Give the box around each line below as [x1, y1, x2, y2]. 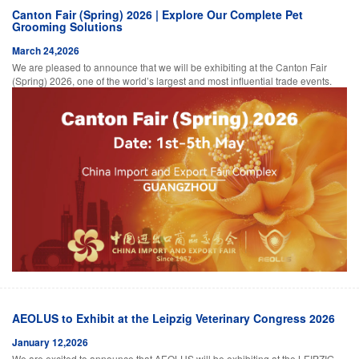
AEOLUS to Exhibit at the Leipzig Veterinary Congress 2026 [12, 309, 335, 326]
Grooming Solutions [12, 18, 123, 34]
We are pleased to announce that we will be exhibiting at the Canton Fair [12, 59, 327, 74]
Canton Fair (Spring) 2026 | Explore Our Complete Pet [12, 6, 303, 22]
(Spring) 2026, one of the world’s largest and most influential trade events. [12, 73, 332, 87]
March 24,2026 [12, 42, 79, 58]
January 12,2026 [12, 334, 88, 349]
